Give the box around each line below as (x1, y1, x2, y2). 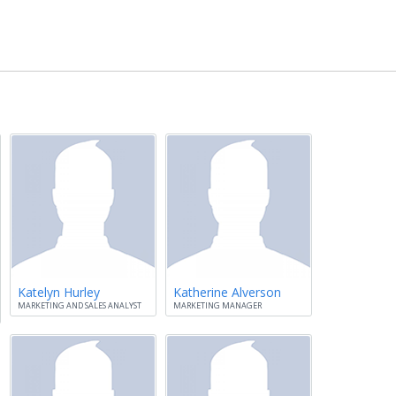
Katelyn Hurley (18, 284, 100, 301)
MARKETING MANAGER (173, 300, 262, 311)
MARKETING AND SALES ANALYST (18, 300, 141, 311)
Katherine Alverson (173, 284, 281, 301)
